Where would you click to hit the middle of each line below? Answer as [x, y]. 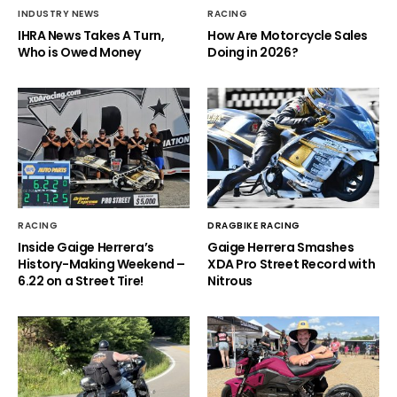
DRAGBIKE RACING [254, 226]
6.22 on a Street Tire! [81, 281]
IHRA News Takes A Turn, [91, 35]
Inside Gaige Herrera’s [86, 248]
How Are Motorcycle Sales [288, 35]
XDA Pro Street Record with [292, 265]
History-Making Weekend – [101, 265]
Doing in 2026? [253, 52]
